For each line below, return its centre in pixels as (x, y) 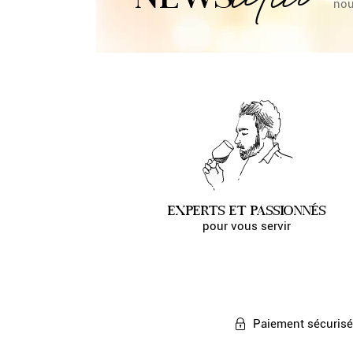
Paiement (280, 324)
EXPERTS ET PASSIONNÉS (247, 211)
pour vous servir (247, 227)
